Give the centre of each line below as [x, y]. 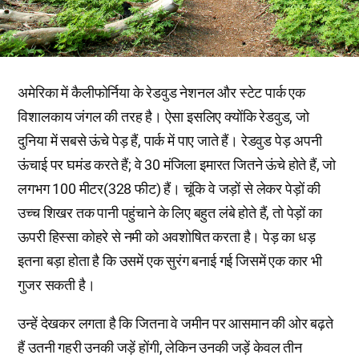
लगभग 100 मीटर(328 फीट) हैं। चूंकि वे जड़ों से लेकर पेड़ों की [169, 189]
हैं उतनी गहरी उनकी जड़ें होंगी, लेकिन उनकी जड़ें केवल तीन [160, 347]
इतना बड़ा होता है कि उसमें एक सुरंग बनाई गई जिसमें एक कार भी [170, 261]
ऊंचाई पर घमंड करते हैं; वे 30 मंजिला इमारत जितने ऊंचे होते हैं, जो [177, 165]
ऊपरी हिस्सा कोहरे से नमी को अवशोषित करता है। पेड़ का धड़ [167, 237]
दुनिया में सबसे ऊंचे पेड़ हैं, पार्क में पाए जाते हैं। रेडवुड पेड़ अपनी [170, 141]
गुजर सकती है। [56, 285]
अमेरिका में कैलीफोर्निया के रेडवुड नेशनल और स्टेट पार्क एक [161, 93]
